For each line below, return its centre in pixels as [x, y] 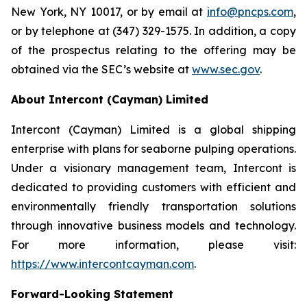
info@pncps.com [250, 12]
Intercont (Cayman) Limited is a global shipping [153, 130]
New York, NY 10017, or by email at [109, 12]
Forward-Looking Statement [92, 294]
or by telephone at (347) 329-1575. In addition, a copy [153, 31]
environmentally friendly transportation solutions [153, 206]
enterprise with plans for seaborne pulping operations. [153, 149]
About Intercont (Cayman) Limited [110, 99]
